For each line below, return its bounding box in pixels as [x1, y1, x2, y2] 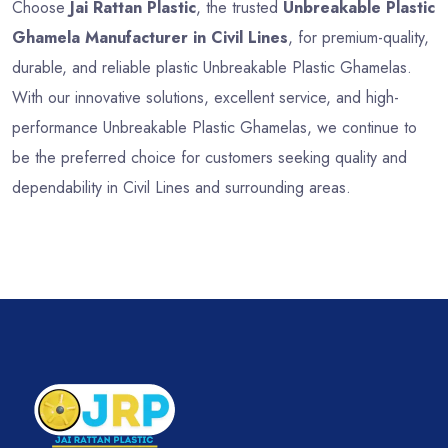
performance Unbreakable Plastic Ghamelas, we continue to [12, 116, 417, 140]
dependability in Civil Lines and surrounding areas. [12, 176, 351, 200]
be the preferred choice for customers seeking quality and [12, 146, 407, 170]
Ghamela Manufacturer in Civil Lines [12, 26, 288, 50]
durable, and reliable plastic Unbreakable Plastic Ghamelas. [12, 56, 412, 80]
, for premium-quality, [288, 26, 429, 50]
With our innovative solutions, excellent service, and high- [12, 86, 399, 110]
